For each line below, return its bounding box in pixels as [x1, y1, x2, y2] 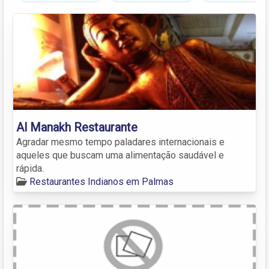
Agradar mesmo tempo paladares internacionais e [16, 136, 225, 148]
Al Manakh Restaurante [16, 119, 138, 134]
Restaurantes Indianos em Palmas [29, 175, 174, 187]
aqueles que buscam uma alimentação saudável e [16, 149, 224, 161]
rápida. [16, 162, 44, 174]
